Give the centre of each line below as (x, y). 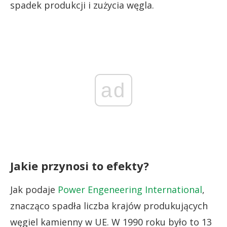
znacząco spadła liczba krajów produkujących (109, 205)
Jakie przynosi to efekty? (80, 165)
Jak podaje (34, 189)
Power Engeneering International (130, 189)
